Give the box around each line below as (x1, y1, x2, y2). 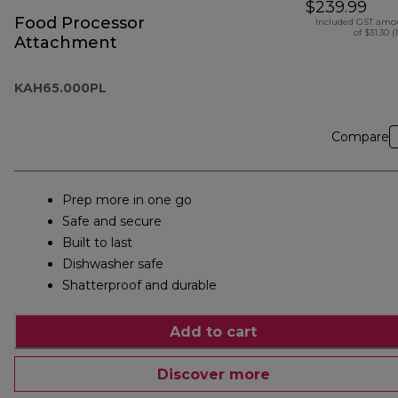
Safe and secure (62, 213, 162, 230)
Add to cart (170, 322, 257, 340)
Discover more (156, 365, 270, 383)
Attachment (14, 33, 117, 53)
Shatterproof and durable (62, 277, 217, 294)
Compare (331, 129, 389, 146)
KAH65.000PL (14, 80, 107, 97)
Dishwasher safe (62, 256, 163, 273)
